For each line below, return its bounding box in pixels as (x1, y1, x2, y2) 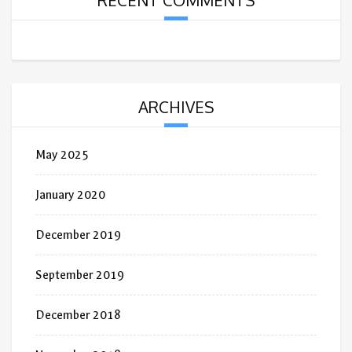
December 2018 (35, 308, 121, 323)
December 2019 (35, 228, 121, 243)
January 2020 (35, 188, 105, 203)
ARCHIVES (137, 97, 214, 118)
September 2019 (35, 268, 124, 283)
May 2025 (35, 148, 89, 163)
